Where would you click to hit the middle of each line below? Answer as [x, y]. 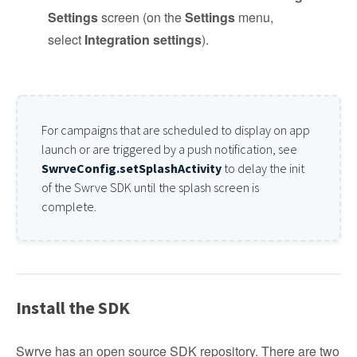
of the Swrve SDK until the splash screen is [150, 187]
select [66, 39]
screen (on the [141, 17]
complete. [69, 206]
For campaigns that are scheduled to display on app [176, 130]
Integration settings [143, 39]
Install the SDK [73, 308]
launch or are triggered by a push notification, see [169, 149]
